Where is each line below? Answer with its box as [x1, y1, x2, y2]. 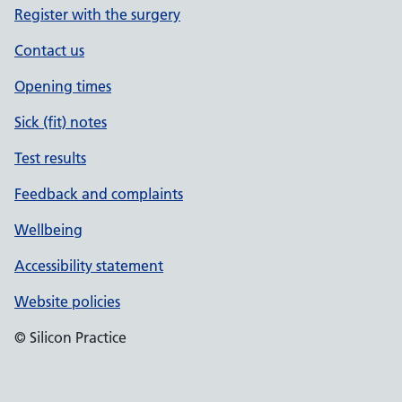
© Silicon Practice [14, 328, 127, 346]
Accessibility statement [14, 257, 163, 275]
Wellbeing [14, 221, 83, 239]
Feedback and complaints [14, 185, 183, 203]
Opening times [14, 77, 111, 95]
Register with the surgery [14, 5, 180, 23]
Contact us [14, 41, 84, 59]
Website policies [14, 293, 120, 310]
